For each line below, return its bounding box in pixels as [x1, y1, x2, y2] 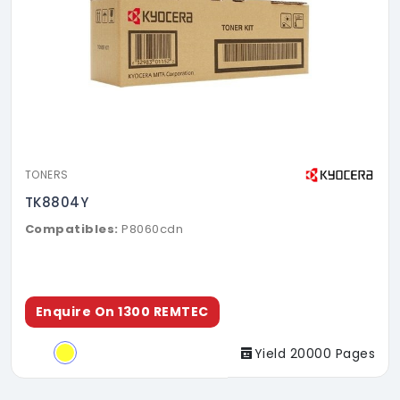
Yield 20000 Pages [254, 344, 375, 362]
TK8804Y [25, 192, 89, 212]
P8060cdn [121, 220, 184, 237]
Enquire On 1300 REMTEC [36, 302, 209, 321]
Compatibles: [25, 220, 119, 237]
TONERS [25, 167, 69, 183]
